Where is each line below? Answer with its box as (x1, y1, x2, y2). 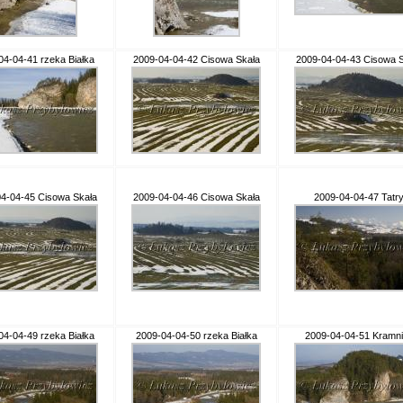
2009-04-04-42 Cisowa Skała (132, 54, 260, 65)
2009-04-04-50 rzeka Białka (135, 330, 257, 341)
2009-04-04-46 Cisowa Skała (132, 192, 260, 202)
